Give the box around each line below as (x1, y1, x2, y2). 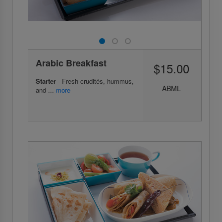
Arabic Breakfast (36, 56, 107, 69)
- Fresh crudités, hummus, (56, 76, 134, 86)
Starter (36, 76, 56, 86)
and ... (36, 85, 56, 95)
